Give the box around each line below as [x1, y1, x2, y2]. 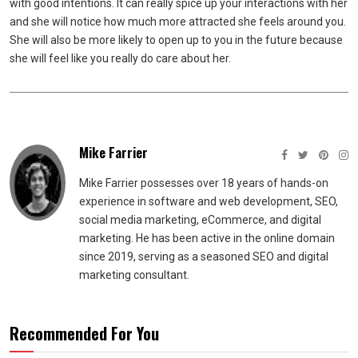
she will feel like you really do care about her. [10, 52, 231, 65]
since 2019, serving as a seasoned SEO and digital [79, 250, 328, 263]
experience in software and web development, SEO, [79, 195, 338, 208]
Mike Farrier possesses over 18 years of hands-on [79, 177, 328, 189]
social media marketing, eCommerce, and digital [79, 213, 321, 226]
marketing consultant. [79, 268, 189, 281]
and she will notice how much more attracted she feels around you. [10, 15, 346, 28]
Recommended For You [10, 321, 159, 345]
